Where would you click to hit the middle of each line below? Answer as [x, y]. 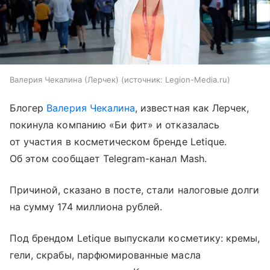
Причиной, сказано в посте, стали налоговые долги [135, 190]
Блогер [28, 108]
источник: [143, 80]
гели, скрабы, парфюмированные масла [105, 255]
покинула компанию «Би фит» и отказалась [115, 125]
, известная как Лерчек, [192, 108]
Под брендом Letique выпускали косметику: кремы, [135, 238]
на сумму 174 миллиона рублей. [86, 207]
